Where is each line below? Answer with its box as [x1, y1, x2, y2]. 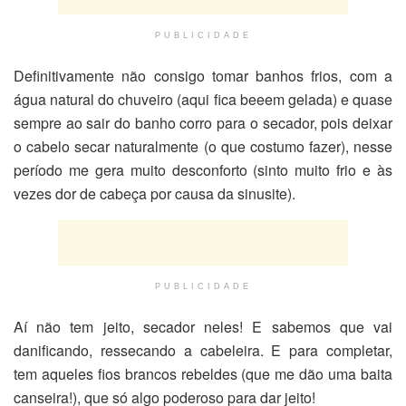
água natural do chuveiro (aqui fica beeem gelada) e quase [14, 88, 392, 110]
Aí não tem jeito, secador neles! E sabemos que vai [14, 315, 392, 337]
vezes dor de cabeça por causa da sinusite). [14, 182, 295, 204]
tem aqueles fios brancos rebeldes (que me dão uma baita [14, 362, 392, 384]
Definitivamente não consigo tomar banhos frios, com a [14, 64, 392, 86]
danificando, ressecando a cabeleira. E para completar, [14, 339, 392, 361]
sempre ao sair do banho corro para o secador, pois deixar [14, 111, 392, 133]
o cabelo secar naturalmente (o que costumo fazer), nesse [14, 135, 392, 157]
